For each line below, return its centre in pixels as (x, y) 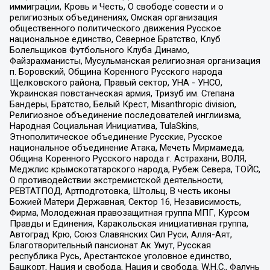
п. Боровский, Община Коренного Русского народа (116, 72)
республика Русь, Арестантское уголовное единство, (120, 256)
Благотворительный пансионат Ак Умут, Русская (110, 246)
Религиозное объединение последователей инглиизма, (125, 115)
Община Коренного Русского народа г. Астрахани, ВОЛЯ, (128, 159)
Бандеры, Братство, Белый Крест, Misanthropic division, (123, 105)
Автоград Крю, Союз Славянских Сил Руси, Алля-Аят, (121, 235)
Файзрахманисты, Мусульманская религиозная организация (135, 61)
